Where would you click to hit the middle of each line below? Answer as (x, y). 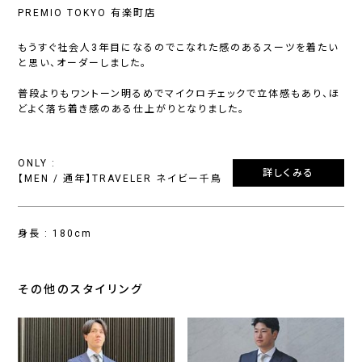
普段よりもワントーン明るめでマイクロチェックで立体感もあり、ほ (179, 94)
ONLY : (37, 164)
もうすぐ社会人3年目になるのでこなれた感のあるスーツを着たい (179, 48)
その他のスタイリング (81, 290)
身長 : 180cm (55, 234)
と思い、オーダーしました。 (83, 63)
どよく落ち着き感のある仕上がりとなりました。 (132, 109)
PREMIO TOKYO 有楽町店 (87, 13)
